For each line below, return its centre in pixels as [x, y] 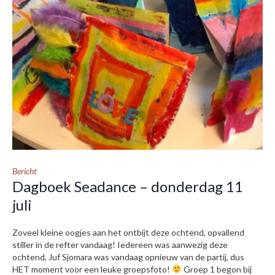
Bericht [25, 171]
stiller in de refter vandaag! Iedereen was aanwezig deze [120, 245]
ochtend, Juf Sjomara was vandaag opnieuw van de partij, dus [128, 257]
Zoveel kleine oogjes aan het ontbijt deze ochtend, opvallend [128, 232]
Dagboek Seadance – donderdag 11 [128, 186]
